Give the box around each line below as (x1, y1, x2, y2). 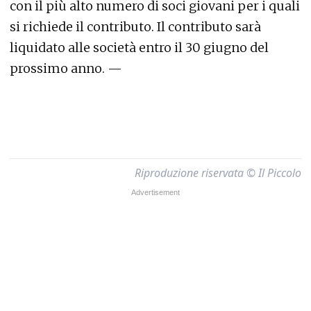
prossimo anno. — (10, 60, 122, 76)
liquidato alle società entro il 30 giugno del (10, 39, 269, 56)
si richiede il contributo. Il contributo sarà (10, 18, 261, 35)
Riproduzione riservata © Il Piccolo (135, 165, 301, 180)
